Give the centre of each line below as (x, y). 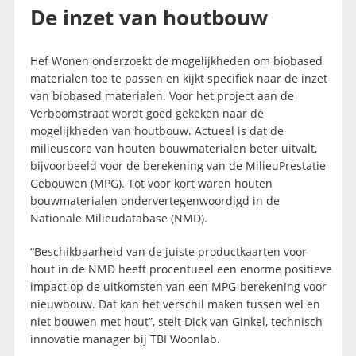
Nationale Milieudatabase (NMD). (118, 219)
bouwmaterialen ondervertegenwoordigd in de (155, 201)
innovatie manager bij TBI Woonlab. (125, 339)
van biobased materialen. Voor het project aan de (162, 96)
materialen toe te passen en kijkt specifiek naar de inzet (178, 79)
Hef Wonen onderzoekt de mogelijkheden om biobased (176, 61)
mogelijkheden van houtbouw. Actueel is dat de (157, 131)
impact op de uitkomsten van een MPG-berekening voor (178, 287)
